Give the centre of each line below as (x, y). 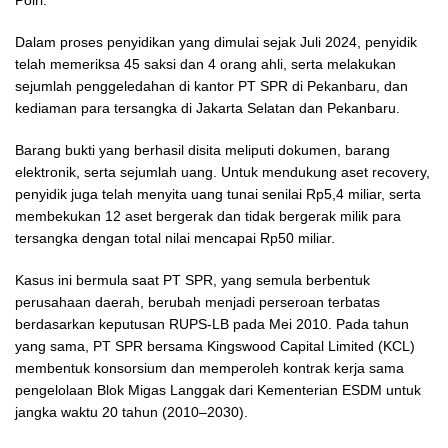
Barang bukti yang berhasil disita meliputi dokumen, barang (202, 150)
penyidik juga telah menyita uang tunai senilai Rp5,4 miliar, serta (218, 194)
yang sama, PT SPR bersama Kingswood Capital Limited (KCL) (215, 346)
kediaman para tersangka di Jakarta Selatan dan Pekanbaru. (207, 108)
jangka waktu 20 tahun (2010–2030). (131, 412)
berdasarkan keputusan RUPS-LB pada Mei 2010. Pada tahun (212, 324)
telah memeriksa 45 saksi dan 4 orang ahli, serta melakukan (205, 64)
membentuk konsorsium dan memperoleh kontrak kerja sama (209, 368)
